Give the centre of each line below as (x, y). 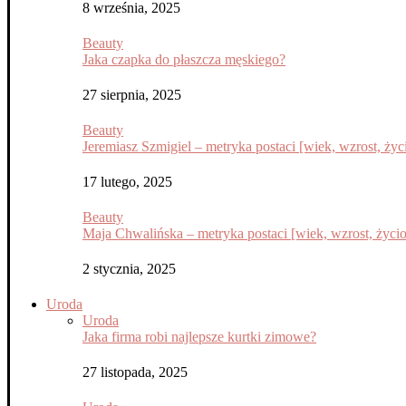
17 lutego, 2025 (127, 182)
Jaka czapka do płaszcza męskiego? (184, 59)
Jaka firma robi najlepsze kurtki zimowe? (199, 337)
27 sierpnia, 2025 (132, 95)
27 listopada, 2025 (135, 372)
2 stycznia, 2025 (129, 269)
